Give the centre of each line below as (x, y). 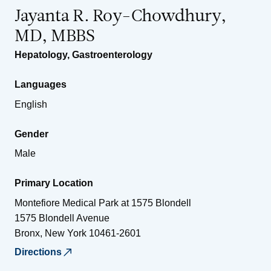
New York (66, 233)
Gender (31, 134)
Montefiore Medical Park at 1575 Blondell (103, 203)
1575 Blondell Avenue (62, 218)
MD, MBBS (54, 37)
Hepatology (41, 54)
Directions (38, 252)
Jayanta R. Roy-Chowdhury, (121, 17)
